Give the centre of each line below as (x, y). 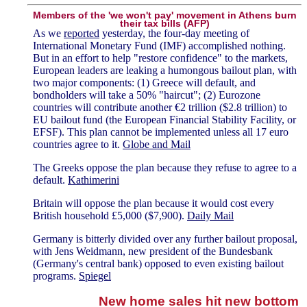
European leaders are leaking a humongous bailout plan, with (165, 71)
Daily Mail (210, 216)
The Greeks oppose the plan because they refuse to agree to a (165, 168)
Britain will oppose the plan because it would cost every (153, 204)
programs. (56, 276)
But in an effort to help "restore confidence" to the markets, (160, 58)
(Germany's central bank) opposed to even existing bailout (158, 264)
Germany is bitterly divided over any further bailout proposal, (165, 239)
